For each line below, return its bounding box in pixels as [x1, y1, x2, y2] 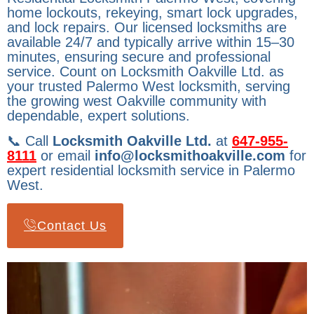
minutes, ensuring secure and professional [7, 49, 271, 64]
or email [36, 148, 95, 163]
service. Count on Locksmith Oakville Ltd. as [7, 64, 284, 79]
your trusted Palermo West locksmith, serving [7, 78, 290, 94]
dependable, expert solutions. [7, 108, 190, 123]
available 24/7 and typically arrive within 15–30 [7, 34, 294, 50]
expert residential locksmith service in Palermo [7, 163, 295, 178]
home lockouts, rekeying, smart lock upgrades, [7, 5, 298, 20]
